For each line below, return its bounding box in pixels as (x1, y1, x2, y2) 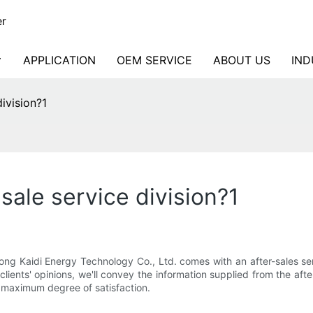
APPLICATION (23, 53, 96, 67)
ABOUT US (213, 53, 270, 67)
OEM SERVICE (117, 53, 192, 67)
